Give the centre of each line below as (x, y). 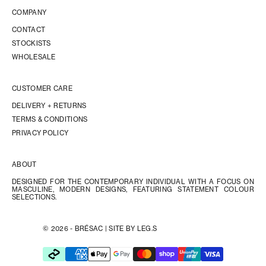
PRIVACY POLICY (40, 133)
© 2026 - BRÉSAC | (76, 228)
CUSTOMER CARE (42, 88)
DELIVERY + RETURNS (49, 105)
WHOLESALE (34, 57)
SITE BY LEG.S (133, 228)
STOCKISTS (31, 43)
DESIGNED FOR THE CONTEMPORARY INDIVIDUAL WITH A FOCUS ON (133, 181)
